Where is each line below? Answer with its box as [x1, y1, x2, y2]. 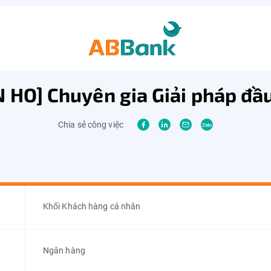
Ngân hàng [42, 246, 85, 255]
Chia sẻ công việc [58, 120, 123, 129]
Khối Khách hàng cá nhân [42, 201, 141, 211]
